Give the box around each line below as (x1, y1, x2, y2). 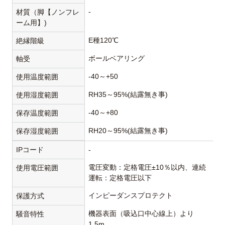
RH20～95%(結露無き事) (88, 127, 168, 135)
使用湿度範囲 (16, 91, 59, 99)
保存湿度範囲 (16, 127, 59, 136)
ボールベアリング (88, 54, 145, 63)
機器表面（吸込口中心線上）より (88, 209, 194, 218)
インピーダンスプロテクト (88, 191, 173, 200)
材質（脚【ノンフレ (16, 8, 80, 17)
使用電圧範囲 (16, 164, 59, 172)
